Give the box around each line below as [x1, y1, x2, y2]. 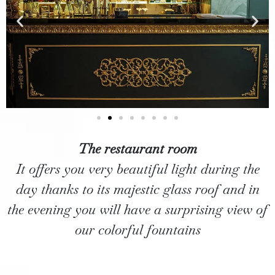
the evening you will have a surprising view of [7, 201, 268, 219]
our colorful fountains [74, 221, 201, 239]
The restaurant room [78, 140, 197, 158]
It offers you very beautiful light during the [15, 160, 260, 178]
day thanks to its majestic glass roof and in [15, 180, 260, 198]
